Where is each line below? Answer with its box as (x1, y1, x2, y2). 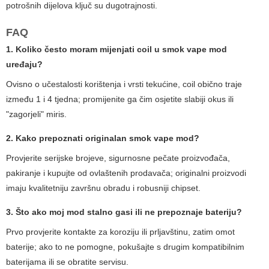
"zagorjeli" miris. (6, 109, 67, 119)
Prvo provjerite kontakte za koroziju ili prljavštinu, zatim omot (6, 227, 235, 237)
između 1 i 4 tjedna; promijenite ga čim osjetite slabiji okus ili (6, 94, 234, 104)
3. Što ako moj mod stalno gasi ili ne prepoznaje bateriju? (6, 207, 242, 217)
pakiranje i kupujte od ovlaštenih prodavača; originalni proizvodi (6, 168, 246, 178)
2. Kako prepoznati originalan (6, 133, 129, 144)
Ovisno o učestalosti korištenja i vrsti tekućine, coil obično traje (6, 79, 242, 89)
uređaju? (6, 59, 43, 70)
